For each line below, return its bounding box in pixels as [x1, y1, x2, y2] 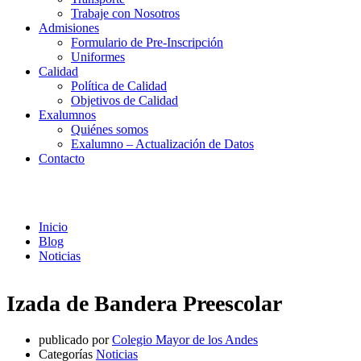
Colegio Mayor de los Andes [112, 332, 258, 346]
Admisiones [39, 21, 99, 35]
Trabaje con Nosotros [71, 6, 180, 20]
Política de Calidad [71, 79, 167, 93]
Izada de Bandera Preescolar [6, 290, 282, 316]
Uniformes [71, 50, 125, 64]
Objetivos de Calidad [71, 93, 178, 107]
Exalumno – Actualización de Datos [71, 137, 254, 151]
